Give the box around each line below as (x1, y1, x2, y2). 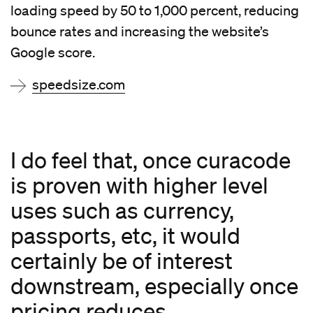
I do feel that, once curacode (10, 147, 291, 173)
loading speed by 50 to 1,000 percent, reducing (10, 2, 299, 20)
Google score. (10, 44, 95, 61)
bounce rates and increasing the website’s (10, 23, 269, 41)
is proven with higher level (10, 172, 268, 198)
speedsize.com (32, 76, 125, 94)
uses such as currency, (10, 197, 234, 224)
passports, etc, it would (10, 222, 240, 249)
